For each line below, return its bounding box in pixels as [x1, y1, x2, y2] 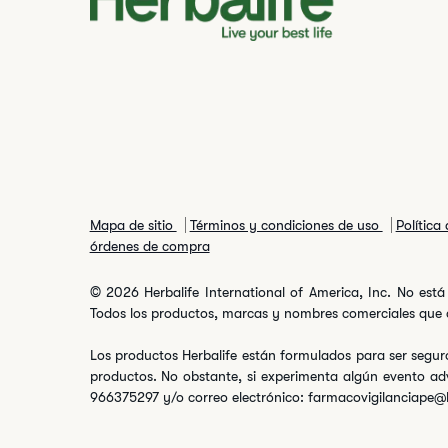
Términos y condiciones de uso [189, 217, 383, 233]
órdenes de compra [89, 238, 210, 254]
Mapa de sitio [89, 217, 177, 233]
